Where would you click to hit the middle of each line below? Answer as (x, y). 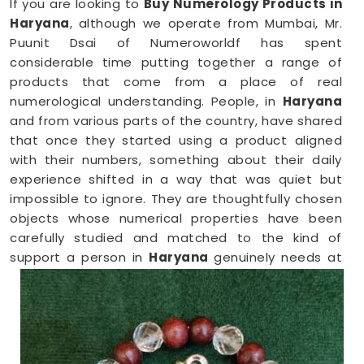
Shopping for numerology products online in (176, 337)
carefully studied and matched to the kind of (176, 238)
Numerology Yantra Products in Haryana (174, 307)
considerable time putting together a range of (176, 62)
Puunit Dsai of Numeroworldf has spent (176, 43)
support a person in (79, 257)
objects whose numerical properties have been (176, 218)
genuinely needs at (278, 257)
